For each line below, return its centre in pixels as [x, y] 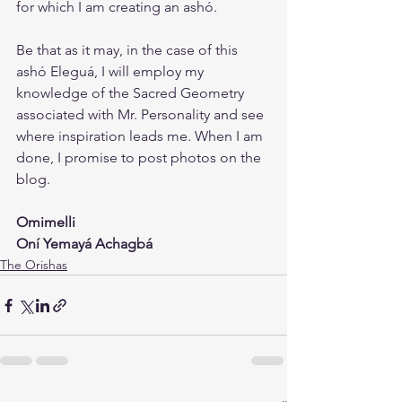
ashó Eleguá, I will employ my [112, 71]
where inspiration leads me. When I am [141, 136]
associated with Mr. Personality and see [142, 114]
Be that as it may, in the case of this [129, 50]
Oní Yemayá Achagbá [84, 244]
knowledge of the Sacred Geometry [132, 93]
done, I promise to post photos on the [140, 157]
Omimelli [46, 222]
